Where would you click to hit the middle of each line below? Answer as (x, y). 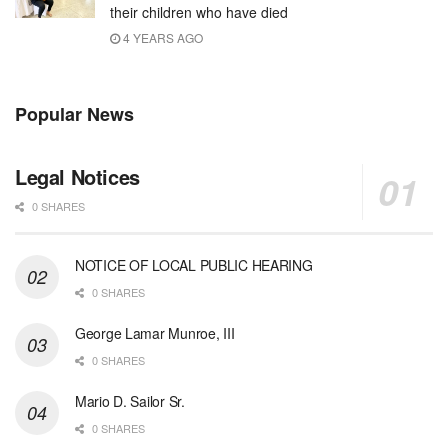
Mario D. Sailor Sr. (130, 401)
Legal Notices (77, 177)
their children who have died (199, 12)
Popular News (74, 114)
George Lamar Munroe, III (155, 333)
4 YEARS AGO (161, 38)
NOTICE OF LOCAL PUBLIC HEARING (194, 265)
